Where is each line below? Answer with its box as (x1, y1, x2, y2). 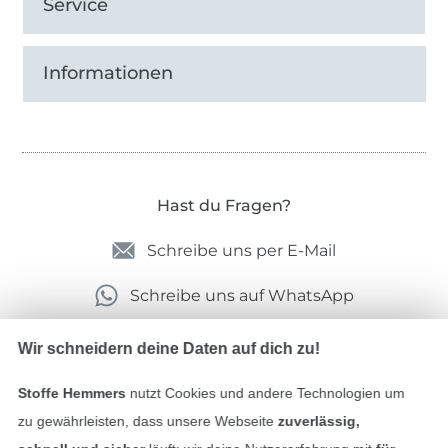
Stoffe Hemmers (17, 385, 126, 401)
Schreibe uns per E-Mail (147, 241, 336, 261)
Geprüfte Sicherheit (143, 382, 305, 402)
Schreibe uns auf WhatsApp (129, 286, 354, 306)
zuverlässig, (277, 413, 360, 429)
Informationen (43, 62, 174, 85)
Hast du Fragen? (157, 196, 291, 216)
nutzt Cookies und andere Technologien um (125, 385, 405, 401)
